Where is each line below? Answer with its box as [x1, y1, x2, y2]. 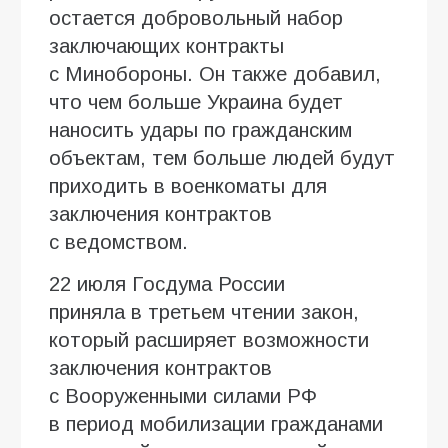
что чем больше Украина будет [49, 91, 343, 114]
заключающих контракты [49, 35, 284, 58]
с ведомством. [49, 231, 188, 254]
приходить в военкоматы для [49, 175, 327, 198]
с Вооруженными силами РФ [49, 385, 317, 408]
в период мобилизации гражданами [49, 413, 383, 436]
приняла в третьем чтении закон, [49, 301, 359, 324]
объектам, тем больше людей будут [49, 147, 395, 170]
